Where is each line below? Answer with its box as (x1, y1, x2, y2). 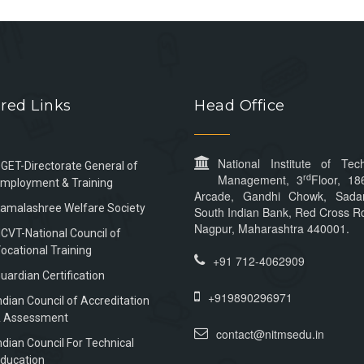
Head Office (194, 97, 285, 115)
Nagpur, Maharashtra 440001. (194, 220, 349, 237)
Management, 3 (218, 171, 304, 188)
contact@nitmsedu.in (216, 326, 324, 343)
